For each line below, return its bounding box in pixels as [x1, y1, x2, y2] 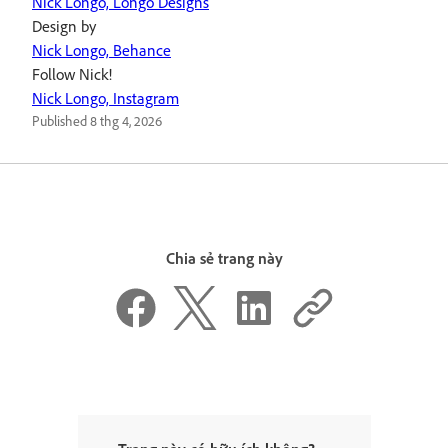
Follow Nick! [32, 64, 112, 85]
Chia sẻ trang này [165, 248, 283, 269]
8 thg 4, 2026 [90, 112, 162, 130]
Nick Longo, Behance [32, 40, 171, 61]
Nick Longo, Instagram [32, 88, 179, 109]
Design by [32, 16, 96, 37]
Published [32, 112, 90, 130]
